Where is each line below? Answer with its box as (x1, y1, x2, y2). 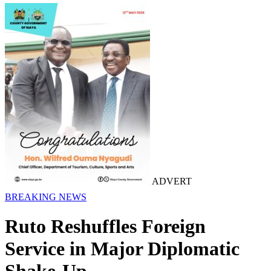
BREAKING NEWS (5, 192, 87, 202)
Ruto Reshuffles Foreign (5, 215, 206, 238)
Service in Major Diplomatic (5, 238, 240, 260)
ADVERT (150, 176, 192, 186)
